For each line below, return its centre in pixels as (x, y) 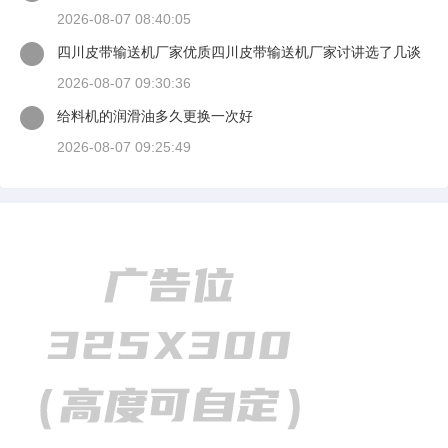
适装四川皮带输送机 (120, 73)
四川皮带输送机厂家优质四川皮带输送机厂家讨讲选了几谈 (239, 52)
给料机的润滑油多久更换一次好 (155, 116)
